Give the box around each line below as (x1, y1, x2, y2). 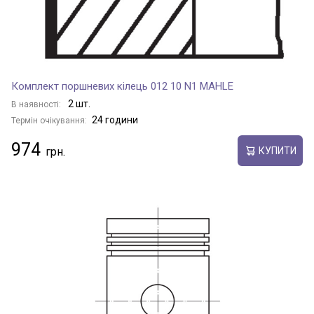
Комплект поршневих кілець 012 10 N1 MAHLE (11, 80, 233, 93)
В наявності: (11, 100, 63, 109)
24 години (92, 114, 138, 125)
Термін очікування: (11, 116, 87, 125)
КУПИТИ (258, 144, 296, 156)
